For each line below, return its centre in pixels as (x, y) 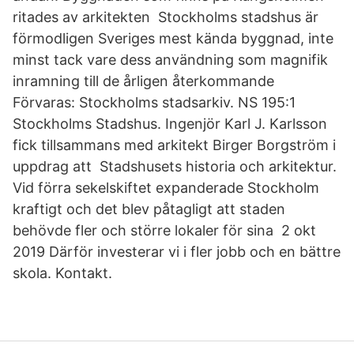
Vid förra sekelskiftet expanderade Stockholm (166, 188)
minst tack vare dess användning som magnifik (170, 60)
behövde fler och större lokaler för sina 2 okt (164, 230)
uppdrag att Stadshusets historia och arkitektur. (175, 166)
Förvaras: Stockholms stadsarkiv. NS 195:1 (154, 102)
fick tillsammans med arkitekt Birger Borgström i (174, 145)
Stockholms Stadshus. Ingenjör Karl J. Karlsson (170, 124)
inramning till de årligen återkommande (147, 81)
